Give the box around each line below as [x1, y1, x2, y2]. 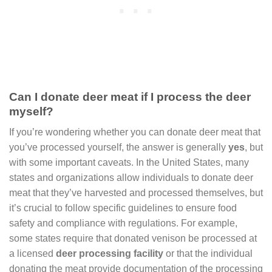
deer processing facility [56, 248, 163, 259]
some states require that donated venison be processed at [9, 233, 257, 244]
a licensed [9, 248, 56, 259]
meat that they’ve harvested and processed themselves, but [9, 188, 263, 199]
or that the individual [163, 248, 253, 259]
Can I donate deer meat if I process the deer [9, 90, 251, 103]
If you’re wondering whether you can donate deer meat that [9, 127, 260, 138]
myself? [9, 104, 53, 118]
